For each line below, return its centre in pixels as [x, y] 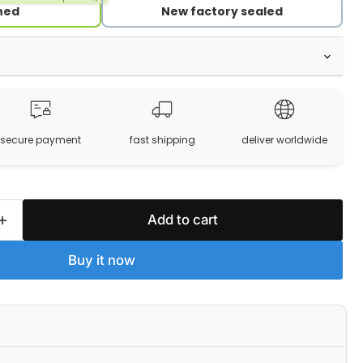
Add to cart [182, 220]
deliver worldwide [284, 140]
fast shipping [162, 140]
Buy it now [101, 260]
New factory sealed [222, 11]
